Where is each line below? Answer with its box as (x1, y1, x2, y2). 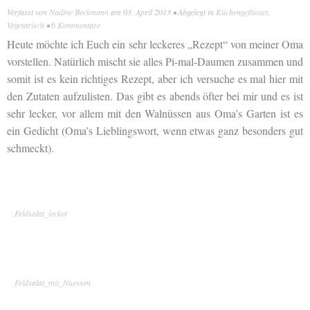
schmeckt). (7, 140, 54, 155)
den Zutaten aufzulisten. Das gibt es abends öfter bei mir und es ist (7, 88, 303, 103)
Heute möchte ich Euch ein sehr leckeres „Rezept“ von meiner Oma (7, 36, 303, 51)
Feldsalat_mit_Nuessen (15, 277, 91, 288)
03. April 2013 (123, 6, 171, 17)
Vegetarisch (7, 19, 44, 30)
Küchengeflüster (216, 6, 268, 17)
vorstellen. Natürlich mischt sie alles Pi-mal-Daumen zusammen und (7, 53, 303, 69)
